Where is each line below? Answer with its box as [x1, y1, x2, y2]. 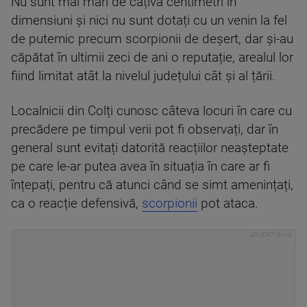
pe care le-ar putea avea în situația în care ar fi [11, 159, 270, 174]
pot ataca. [197, 196, 258, 211]
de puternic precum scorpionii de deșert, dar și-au [11, 32, 293, 47]
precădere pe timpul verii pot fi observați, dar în [11, 122, 278, 137]
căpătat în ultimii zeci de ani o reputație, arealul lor [11, 50, 293, 65]
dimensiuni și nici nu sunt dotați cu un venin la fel [11, 13, 287, 28]
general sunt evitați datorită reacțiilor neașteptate [11, 140, 288, 156]
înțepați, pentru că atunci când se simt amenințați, [11, 177, 293, 193]
